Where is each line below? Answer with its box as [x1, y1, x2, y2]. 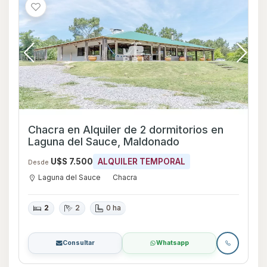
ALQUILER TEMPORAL [98, 156, 185, 166]
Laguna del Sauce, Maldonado [28, 135, 179, 148]
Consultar [62, 238, 95, 247]
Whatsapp [156, 238, 189, 247]
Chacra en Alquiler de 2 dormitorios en [28, 123, 211, 136]
